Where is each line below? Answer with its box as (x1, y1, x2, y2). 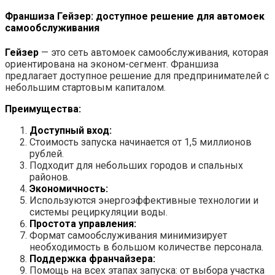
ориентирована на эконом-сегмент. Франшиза (5, 58, 219, 71)
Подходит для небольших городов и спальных (29, 160, 243, 172)
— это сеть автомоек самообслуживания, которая (39, 47, 268, 59)
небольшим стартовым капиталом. (5, 82, 166, 94)
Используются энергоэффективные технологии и (29, 195, 258, 207)
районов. (29, 171, 70, 184)
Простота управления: (29, 218, 136, 230)
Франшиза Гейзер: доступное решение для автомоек (5, 10, 265, 23)
